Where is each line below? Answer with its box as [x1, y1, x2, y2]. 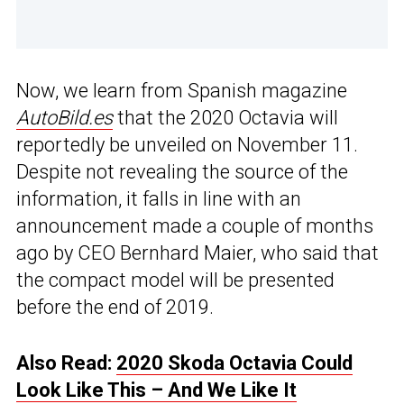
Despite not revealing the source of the [16, 161, 348, 184]
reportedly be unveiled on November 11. [16, 133, 358, 157]
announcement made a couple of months [16, 215, 373, 238]
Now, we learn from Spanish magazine [16, 79, 347, 103]
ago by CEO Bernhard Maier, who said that [16, 242, 379, 265]
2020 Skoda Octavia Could [116, 352, 353, 375]
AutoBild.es [16, 106, 113, 130]
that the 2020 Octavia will [113, 106, 338, 130]
